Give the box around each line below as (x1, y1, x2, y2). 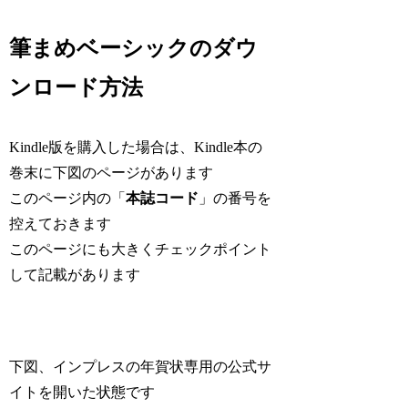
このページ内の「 (9, 190, 127, 207)
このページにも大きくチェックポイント (9, 241, 272, 258)
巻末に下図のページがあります (9, 165, 214, 181)
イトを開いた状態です (9, 384, 156, 401)
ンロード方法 (9, 76, 144, 100)
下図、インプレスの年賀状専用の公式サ (9, 359, 272, 375)
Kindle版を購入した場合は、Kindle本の (9, 139, 263, 156)
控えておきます (9, 216, 112, 232)
